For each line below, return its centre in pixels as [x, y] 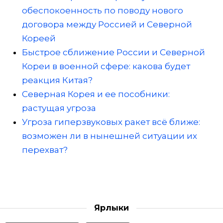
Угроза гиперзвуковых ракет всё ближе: [111, 122]
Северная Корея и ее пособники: [96, 94]
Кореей [39, 39]
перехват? [45, 150]
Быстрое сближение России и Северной [113, 53]
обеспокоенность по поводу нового [103, 11]
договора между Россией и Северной [107, 25]
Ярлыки [111, 208]
